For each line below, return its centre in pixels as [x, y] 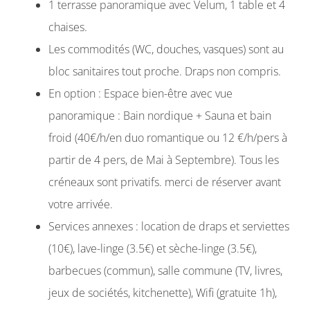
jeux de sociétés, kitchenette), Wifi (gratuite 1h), [163, 292]
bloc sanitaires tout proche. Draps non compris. [165, 71]
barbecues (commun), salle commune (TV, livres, [165, 270]
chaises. [68, 27]
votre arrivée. [81, 204]
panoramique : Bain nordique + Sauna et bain [160, 115]
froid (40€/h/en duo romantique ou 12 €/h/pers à [168, 137]
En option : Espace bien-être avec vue [140, 93]
